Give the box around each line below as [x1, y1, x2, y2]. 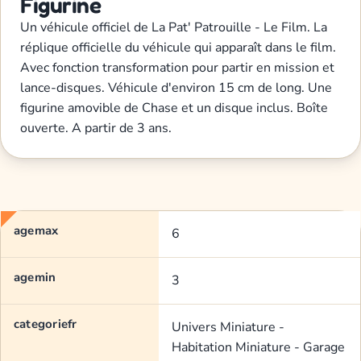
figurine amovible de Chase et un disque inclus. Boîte [20, 99, 328, 118]
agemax [14, 222, 59, 239]
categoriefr [14, 316, 77, 333]
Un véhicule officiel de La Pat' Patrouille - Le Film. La [20, 19, 327, 37]
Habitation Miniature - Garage [172, 338, 345, 357]
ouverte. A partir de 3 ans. [20, 119, 172, 138]
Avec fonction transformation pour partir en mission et [20, 59, 334, 77]
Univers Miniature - [172, 318, 284, 337]
